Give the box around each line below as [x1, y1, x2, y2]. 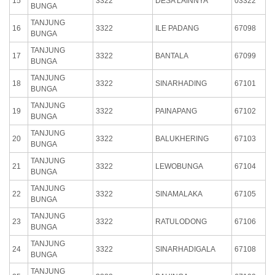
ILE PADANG [155, 23, 199, 33]
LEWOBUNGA [155, 161, 203, 171]
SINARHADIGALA [155, 244, 215, 254]
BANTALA [155, 51, 188, 60]
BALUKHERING [155, 134, 209, 143]
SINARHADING [155, 79, 207, 88]
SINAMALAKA [155, 189, 203, 198]
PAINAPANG [155, 106, 197, 115]
